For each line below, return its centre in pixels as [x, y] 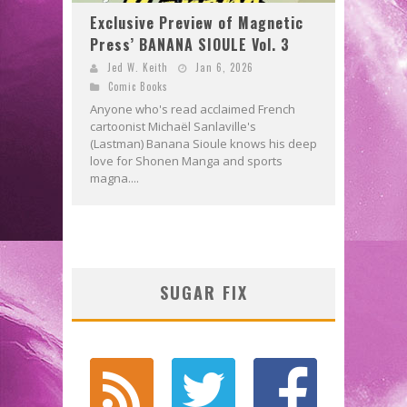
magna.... [114, 179]
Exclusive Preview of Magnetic [197, 23]
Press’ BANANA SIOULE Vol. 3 [190, 45]
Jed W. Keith [138, 68]
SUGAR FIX [203, 293]
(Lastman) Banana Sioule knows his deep [203, 144]
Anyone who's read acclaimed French [193, 109]
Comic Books [138, 87]
